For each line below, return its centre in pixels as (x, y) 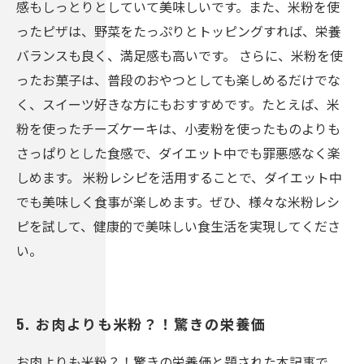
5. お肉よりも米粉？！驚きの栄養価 (141, 323)
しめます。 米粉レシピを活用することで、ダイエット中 (179, 177)
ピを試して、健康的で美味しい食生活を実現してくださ (178, 226)
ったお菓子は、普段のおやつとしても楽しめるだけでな (178, 80)
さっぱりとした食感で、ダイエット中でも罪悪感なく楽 (178, 153)
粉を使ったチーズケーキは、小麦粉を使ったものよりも (178, 128)
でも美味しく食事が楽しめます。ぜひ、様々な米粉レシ (178, 201)
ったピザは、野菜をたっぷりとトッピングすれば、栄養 (179, 31)
